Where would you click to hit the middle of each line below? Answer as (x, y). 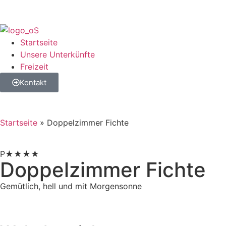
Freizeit (34, 67)
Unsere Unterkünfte (58, 54)
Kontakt (33, 82)
